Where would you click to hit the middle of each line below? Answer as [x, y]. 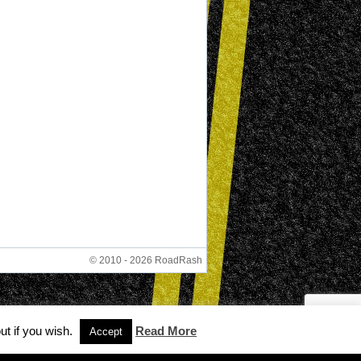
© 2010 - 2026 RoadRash [146, 261]
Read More [166, 331]
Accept [106, 332]
